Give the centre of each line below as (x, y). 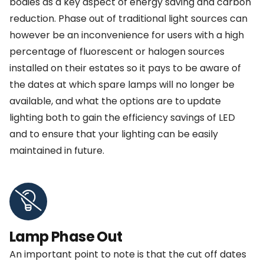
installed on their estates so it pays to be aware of (125, 68)
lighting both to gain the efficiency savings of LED (122, 118)
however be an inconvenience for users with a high (127, 35)
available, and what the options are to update (115, 101)
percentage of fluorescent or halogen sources (117, 52)
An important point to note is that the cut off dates (128, 255)
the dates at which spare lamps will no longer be (122, 85)
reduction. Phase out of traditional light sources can (128, 19)
